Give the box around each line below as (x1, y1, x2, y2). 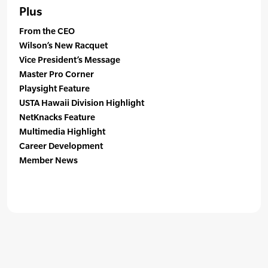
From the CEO (19, 26, 75, 36)
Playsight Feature (19, 83, 90, 94)
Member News (19, 155, 78, 166)
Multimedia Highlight (19, 126, 105, 137)
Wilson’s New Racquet (19, 40, 108, 51)
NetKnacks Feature (19, 112, 95, 123)
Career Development (19, 141, 103, 151)
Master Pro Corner (19, 69, 94, 80)
